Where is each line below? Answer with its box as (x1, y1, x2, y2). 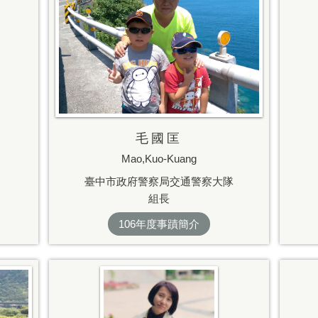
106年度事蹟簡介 (119, 218, 199, 231)
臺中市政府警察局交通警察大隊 (84, 175, 234, 187)
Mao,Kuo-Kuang (121, 153, 197, 165)
